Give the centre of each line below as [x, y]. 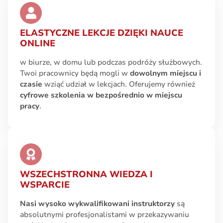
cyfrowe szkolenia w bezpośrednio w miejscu [101, 95]
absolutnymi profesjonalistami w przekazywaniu [105, 215]
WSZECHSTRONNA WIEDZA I [86, 174]
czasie [31, 84]
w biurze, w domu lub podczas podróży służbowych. [111, 62]
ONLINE [38, 43]
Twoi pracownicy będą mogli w [75, 73]
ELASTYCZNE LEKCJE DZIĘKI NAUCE [102, 33]
